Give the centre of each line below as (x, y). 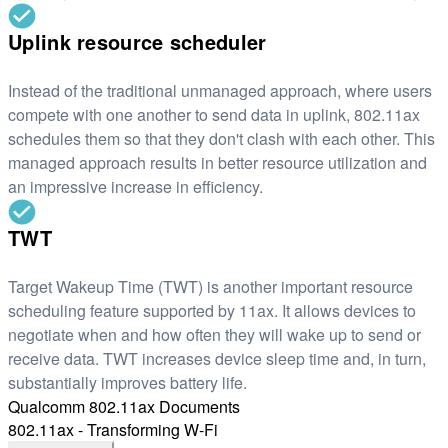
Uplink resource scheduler (137, 42)
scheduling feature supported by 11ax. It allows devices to (212, 311)
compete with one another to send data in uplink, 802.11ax (214, 115)
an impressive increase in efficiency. (135, 187)
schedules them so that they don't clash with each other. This (221, 139)
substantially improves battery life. (127, 383)
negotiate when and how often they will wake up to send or (214, 335)
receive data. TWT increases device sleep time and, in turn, (217, 359)
